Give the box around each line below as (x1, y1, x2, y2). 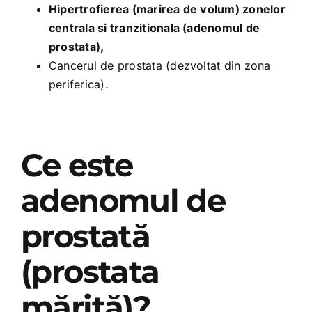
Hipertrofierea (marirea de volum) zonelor (48, 2, 286, 17)
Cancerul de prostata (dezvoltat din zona (48, 58, 271, 73)
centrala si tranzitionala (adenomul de (48, 21, 260, 36)
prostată (20, 217, 150, 256)
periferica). (48, 77, 109, 92)
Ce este (20, 146, 133, 185)
